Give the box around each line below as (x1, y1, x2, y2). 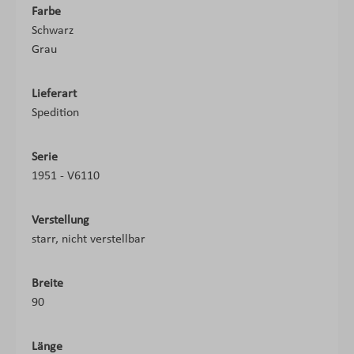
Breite (32, 277, 63, 290)
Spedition (32, 107, 79, 119)
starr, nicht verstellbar (32, 233, 145, 246)
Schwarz (32, 24, 73, 37)
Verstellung (32, 214, 89, 227)
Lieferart (32, 88, 77, 100)
